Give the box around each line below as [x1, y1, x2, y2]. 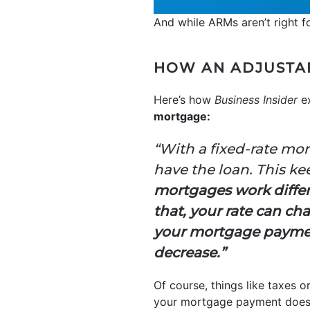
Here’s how [154, 93, 215, 107]
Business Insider [215, 93, 298, 107]
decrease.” [154, 244, 226, 262]
